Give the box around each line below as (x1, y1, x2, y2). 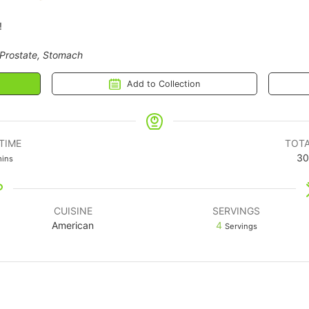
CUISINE (53, 205, 92, 217)
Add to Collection (123, 79, 200, 90)
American (52, 219, 94, 232)
